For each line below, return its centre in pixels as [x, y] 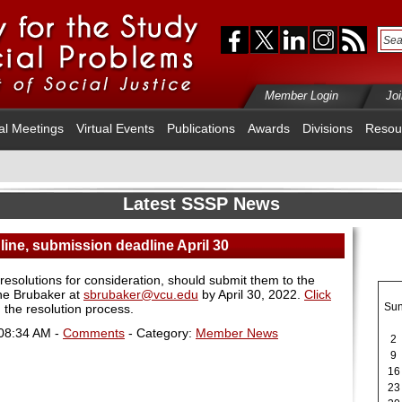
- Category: [160, 332]
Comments [94, 332]
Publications [201, 128]
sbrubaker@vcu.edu [141, 294]
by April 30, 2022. [251, 294]
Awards [269, 128]
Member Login [301, 96]
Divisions [328, 128]
